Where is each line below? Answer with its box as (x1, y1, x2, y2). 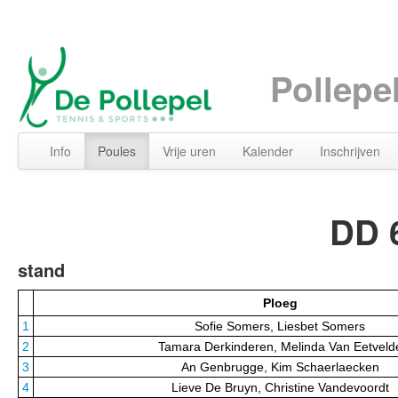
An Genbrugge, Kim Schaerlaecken (180, 360, 379, 375)
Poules (98, 142, 136, 161)
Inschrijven (320, 142, 380, 161)
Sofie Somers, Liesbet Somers (195, 319, 365, 334)
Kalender (243, 142, 293, 161)
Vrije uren (163, 142, 216, 161)
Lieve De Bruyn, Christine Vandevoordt (171, 380, 389, 395)
